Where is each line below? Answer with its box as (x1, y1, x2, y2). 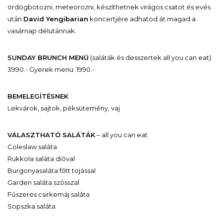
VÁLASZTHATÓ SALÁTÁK (7, 130, 95, 139)
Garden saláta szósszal (7, 178, 79, 186)
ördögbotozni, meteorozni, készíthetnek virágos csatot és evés (7, 2, 211, 11)
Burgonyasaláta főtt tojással (7, 166, 96, 174)
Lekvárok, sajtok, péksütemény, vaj (7, 104, 120, 112)
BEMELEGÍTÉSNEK (7, 92, 68, 100)
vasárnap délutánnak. (7, 26, 76, 35)
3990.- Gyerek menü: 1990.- (7, 65, 95, 73)
